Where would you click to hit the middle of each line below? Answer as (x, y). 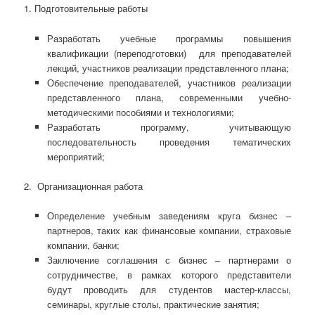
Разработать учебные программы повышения (169, 38)
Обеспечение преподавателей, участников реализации (169, 82)
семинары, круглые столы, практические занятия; (153, 304)
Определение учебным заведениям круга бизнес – (169, 215)
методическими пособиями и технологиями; (140, 112)
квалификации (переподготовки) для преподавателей (169, 53)
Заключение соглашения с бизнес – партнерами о (169, 259)
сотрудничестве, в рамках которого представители (169, 274)
